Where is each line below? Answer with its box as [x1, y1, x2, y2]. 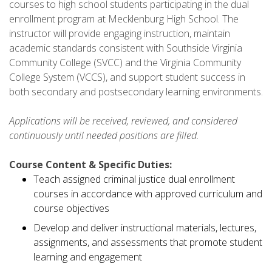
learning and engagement [33, 250, 142, 263]
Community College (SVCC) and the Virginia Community [9, 55, 241, 69]
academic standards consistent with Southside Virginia [9, 41, 242, 55]
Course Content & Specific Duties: [9, 157, 172, 171]
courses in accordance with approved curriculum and [33, 186, 262, 200]
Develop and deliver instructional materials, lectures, [33, 220, 256, 234]
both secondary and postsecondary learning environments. [9, 84, 263, 98]
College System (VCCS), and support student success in [9, 70, 245, 84]
